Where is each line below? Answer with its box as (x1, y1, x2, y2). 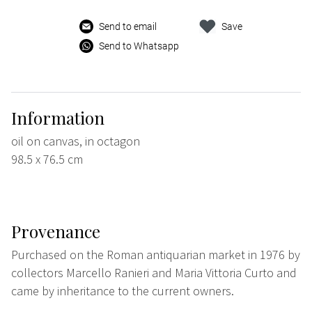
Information (11, 107, 104, 130)
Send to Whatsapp (99, 40, 180, 52)
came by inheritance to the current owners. (11, 283, 234, 299)
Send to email (99, 21, 157, 33)
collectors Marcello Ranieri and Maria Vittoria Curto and (11, 265, 297, 281)
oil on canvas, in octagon (11, 133, 140, 150)
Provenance (11, 220, 100, 243)
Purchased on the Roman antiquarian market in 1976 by (11, 247, 300, 263)
